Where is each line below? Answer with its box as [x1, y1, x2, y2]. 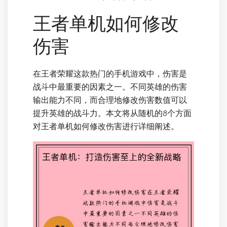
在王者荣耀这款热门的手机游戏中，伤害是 [33, 68, 187, 79]
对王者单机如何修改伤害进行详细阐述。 [33, 121, 179, 132]
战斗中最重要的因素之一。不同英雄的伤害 [33, 82, 187, 92]
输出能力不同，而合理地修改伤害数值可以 [33, 95, 187, 105]
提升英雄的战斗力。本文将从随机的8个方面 [33, 108, 192, 119]
